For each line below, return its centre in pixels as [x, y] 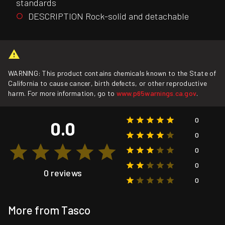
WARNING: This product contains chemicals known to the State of [112, 73]
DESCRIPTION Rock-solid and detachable [108, 16]
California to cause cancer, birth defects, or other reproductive [108, 83]
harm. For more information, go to [62, 93]
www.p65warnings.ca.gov [156, 93]
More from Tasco [49, 210]
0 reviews [63, 173]
